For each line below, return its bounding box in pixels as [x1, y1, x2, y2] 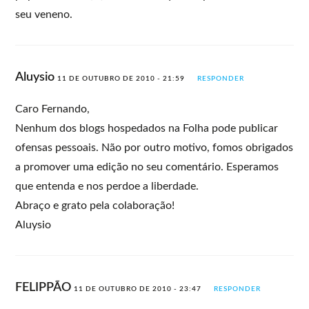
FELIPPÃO [15, 281, 74, 294]
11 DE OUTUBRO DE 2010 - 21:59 [57, 74, 186, 82]
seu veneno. [15, 8, 73, 20]
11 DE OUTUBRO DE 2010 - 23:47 [74, 285, 202, 292]
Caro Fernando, [15, 103, 90, 114]
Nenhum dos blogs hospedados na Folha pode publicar [15, 122, 279, 134]
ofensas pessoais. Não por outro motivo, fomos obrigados [15, 141, 294, 153]
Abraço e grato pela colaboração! [15, 199, 175, 211]
